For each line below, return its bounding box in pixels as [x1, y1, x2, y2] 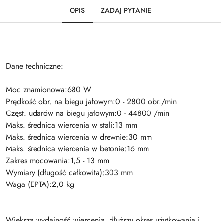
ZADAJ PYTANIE [101, 5, 152, 15]
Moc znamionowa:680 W [6, 83, 91, 95]
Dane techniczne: [6, 60, 63, 72]
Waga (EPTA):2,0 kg [6, 178, 74, 190]
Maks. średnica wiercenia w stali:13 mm [6, 119, 137, 131]
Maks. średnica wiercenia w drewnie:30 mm [6, 131, 152, 143]
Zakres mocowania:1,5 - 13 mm [6, 154, 109, 166]
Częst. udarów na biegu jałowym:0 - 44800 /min [6, 107, 169, 119]
